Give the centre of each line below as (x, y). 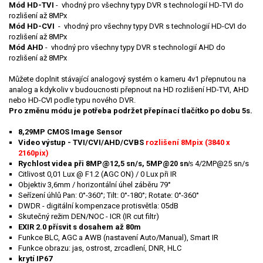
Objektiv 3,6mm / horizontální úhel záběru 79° (95, 185)
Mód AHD (26, 48)
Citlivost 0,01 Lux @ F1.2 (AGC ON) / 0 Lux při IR (97, 174)
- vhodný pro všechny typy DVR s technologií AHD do (134, 48)
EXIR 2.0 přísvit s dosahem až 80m (80, 227)
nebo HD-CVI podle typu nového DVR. (72, 100)
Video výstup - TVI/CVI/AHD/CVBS (81, 143)
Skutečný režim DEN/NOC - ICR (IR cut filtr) (89, 217)
